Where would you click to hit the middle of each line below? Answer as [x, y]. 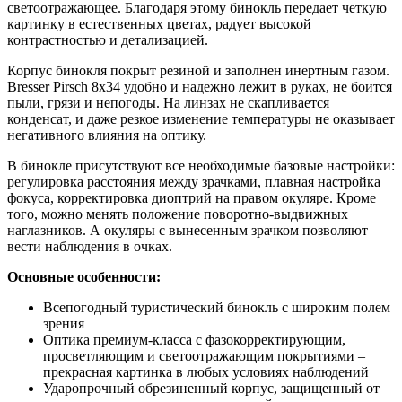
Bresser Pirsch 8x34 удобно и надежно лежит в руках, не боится [200, 86]
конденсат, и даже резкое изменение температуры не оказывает [201, 118]
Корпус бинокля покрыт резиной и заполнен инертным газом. [198, 70]
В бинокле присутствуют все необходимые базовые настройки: [201, 165]
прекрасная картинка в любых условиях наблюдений [206, 371]
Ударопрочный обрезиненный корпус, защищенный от [211, 388]
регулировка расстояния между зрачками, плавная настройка [194, 181]
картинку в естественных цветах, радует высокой [159, 23]
